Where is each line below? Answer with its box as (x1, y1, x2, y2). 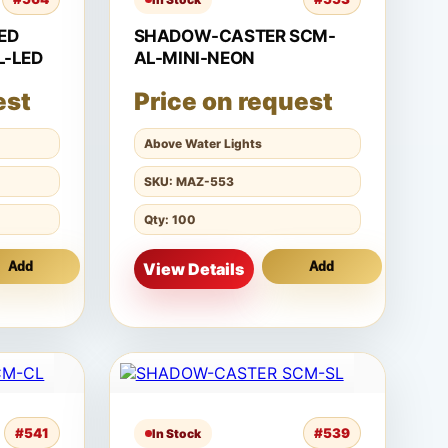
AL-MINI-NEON (133, 48, 255, 68)
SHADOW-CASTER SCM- (133, 26, 336, 46)
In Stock (151, 425, 201, 441)
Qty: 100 (143, 212, 196, 227)
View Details (143, 259, 245, 279)
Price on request (133, 87, 333, 116)
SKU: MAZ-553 (143, 174, 234, 189)
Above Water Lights (143, 136, 262, 151)
